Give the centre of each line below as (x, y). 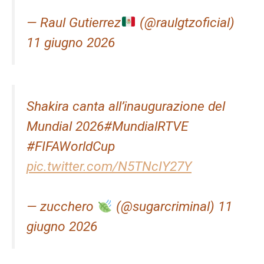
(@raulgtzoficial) (185, 22)
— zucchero (62, 207)
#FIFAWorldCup (71, 147)
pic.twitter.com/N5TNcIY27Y (109, 167)
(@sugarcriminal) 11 (172, 207)
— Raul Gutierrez (74, 22)
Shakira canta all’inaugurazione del (126, 107)
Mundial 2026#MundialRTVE (108, 127)
